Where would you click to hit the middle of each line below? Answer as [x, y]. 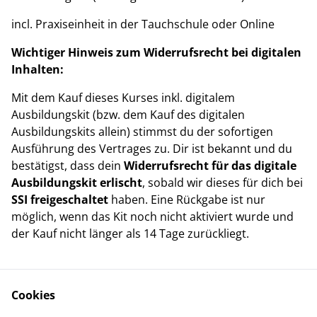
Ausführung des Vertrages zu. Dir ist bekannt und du [152, 149]
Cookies [33, 295]
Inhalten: [38, 70]
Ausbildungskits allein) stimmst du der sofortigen [142, 132]
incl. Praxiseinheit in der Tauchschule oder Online [143, 24]
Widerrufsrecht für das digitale [210, 166]
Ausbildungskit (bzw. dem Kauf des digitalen [128, 115]
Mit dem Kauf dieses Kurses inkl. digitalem [123, 98]
